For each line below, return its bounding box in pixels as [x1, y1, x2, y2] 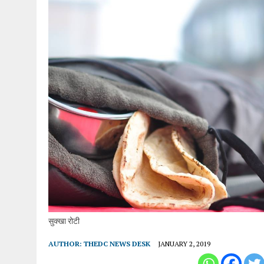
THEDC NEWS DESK [84, 239, 150, 249]
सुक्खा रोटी [48, 215, 80, 227]
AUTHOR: [48, 239, 84, 249]
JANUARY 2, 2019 [158, 239, 210, 249]
